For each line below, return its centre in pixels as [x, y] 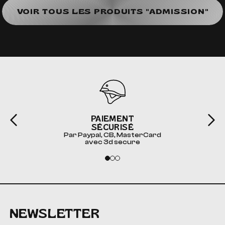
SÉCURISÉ [113, 128]
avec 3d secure [113, 142]
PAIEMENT [113, 119]
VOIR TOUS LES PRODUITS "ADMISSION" [113, 12]
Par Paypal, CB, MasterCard [113, 135]
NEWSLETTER [54, 213]
